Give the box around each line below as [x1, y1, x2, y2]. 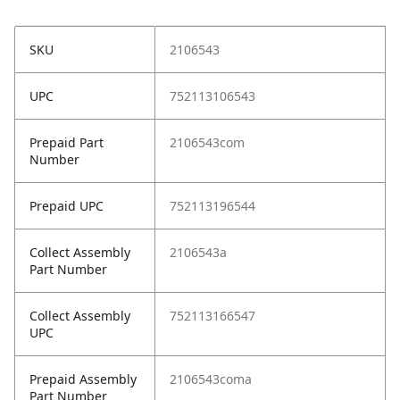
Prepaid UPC [29, 197, 104, 215]
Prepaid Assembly [29, 371, 137, 388]
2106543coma [170, 371, 252, 388]
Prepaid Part [29, 134, 104, 152]
